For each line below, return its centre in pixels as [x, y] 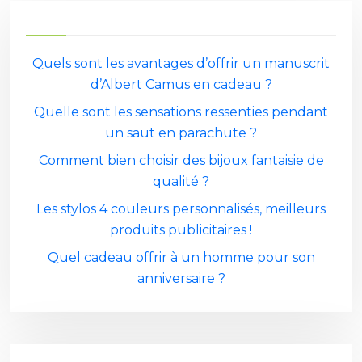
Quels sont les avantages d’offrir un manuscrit [181, 63]
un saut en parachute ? [181, 133]
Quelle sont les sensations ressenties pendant [181, 112]
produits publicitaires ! [181, 230]
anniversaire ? [181, 278]
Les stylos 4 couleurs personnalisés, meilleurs [181, 209]
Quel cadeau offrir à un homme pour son [181, 257]
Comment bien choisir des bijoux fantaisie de [181, 160]
